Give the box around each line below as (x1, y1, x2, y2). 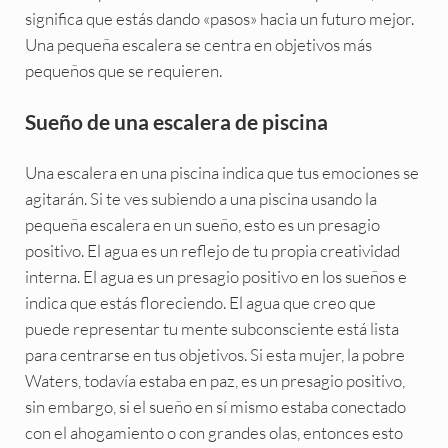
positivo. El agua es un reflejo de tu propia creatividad (24, 239, 400, 261)
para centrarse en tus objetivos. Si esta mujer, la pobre (24, 343, 405, 365)
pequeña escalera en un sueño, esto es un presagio (24, 213, 380, 235)
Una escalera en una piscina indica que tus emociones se (24, 161, 419, 183)
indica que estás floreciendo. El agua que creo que (24, 291, 376, 313)
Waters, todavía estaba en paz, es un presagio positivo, (24, 369, 405, 391)
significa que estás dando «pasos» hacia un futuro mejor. (24, 8, 414, 30)
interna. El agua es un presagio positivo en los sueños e (24, 265, 407, 287)
